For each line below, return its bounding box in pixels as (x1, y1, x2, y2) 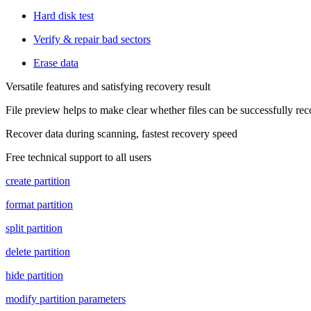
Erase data (33, 56, 78, 69)
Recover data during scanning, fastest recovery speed (6, 127, 237, 140)
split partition (6, 221, 62, 234)
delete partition (6, 245, 70, 258)
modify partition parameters (6, 292, 126, 305)
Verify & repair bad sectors (33, 33, 151, 45)
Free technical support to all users (6, 151, 151, 163)
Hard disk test (33, 9, 94, 22)
